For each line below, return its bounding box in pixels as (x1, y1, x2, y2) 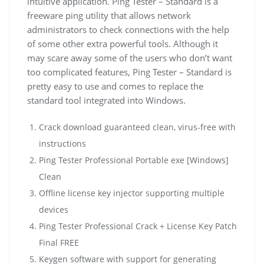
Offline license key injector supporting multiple (39, 187, 225, 199)
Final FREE (39, 236, 79, 248)
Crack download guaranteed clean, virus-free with (39, 121, 236, 133)
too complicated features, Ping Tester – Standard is (27, 65, 232, 78)
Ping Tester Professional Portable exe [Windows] (39, 154, 229, 166)
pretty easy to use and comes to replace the (27, 80, 203, 92)
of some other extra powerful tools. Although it (27, 37, 218, 49)
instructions (39, 137, 86, 149)
